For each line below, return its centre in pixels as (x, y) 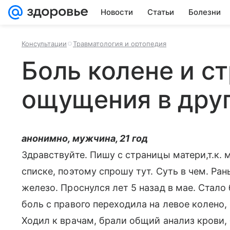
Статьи (161, 12)
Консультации (44, 44)
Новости (117, 12)
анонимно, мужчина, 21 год (85, 138)
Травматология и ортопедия (120, 44)
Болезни (205, 12)
